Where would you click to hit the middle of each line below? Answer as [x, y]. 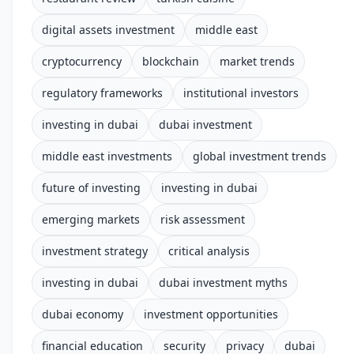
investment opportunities [211, 314]
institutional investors [241, 93]
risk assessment [203, 219]
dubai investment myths [223, 282]
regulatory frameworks [102, 93]
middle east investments [107, 156]
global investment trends [260, 156]
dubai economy [83, 314]
